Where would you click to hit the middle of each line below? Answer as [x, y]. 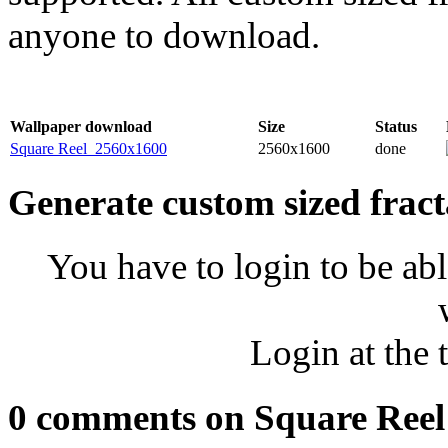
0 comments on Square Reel [226, 417]
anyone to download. [164, 35]
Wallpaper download [81, 126]
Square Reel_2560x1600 [88, 148]
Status [396, 126]
